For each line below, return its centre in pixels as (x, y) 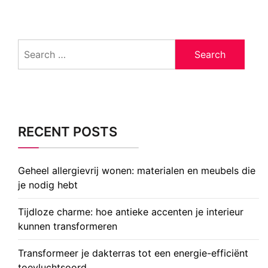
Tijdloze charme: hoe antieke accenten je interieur (131, 211)
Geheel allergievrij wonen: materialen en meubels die (137, 170)
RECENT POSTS (68, 131)
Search (33, 46)
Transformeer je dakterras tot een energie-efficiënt (133, 253)
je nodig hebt (48, 185)
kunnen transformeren (68, 226)
